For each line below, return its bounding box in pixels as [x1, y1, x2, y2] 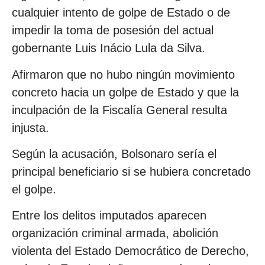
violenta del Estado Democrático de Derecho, [12, 244, 249, 258]
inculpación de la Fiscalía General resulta [12, 103, 227, 117]
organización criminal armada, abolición [12, 227, 218, 240]
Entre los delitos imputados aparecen [12, 209, 206, 222]
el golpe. [12, 182, 56, 196]
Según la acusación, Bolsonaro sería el [12, 147, 216, 160]
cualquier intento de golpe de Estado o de [12, 6, 230, 20]
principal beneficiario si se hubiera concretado [12, 164, 251, 178]
